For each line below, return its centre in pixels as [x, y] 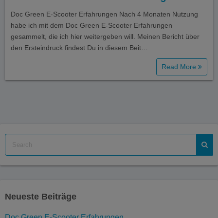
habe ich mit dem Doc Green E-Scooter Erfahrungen [91, 25]
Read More [180, 66]
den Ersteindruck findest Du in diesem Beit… [79, 47]
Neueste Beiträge [41, 196]
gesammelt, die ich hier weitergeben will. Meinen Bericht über [105, 36]
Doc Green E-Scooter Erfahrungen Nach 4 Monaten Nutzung [104, 14]
